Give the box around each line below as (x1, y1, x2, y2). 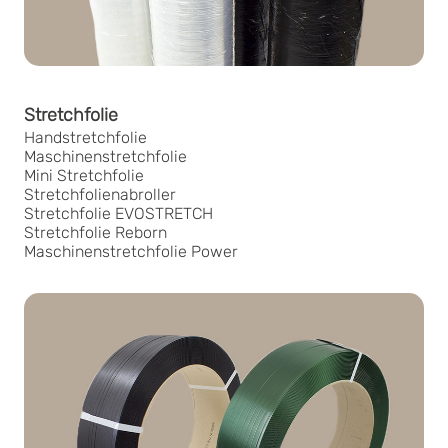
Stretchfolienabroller (24, 185, 176, 205)
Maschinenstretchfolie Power (24, 242, 238, 262)
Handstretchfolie (24, 128, 147, 148)
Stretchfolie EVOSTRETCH (24, 204, 213, 224)
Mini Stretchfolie (24, 166, 144, 186)
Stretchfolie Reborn (24, 223, 167, 243)
